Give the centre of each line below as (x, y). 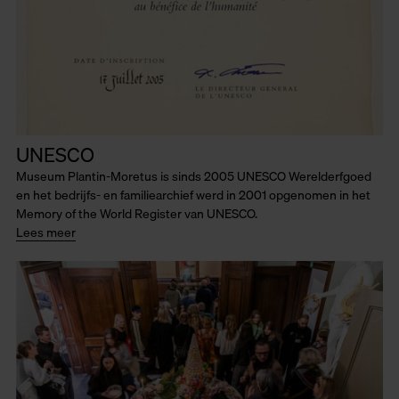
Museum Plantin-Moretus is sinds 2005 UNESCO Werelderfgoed (194, 176)
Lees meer (46, 232)
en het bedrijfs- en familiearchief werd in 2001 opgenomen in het (193, 195)
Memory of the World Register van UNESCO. (137, 214)
